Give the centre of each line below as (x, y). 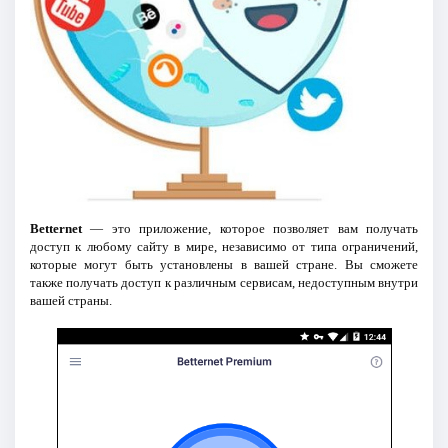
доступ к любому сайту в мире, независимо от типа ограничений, (224, 246)
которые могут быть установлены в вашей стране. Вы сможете (224, 264)
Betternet (55, 228)
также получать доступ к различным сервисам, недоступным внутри (224, 282)
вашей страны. (70, 300)
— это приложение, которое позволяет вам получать (250, 228)
